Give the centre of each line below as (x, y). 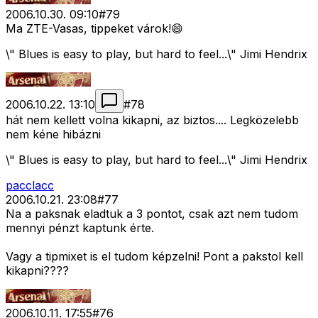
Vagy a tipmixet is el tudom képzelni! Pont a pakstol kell (154, 257)
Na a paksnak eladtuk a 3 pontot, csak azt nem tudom (152, 214)
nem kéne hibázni (53, 135)
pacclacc (30, 186)
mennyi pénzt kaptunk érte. (80, 228)
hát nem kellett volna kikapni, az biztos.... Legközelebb (152, 120)
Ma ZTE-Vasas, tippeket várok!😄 (94, 29)
